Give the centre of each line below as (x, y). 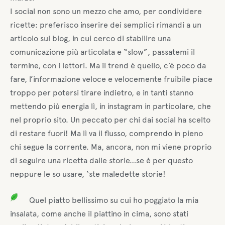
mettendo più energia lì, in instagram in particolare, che (110, 106)
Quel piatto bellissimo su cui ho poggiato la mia (114, 200)
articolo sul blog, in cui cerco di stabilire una (90, 38)
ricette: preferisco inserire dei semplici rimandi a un (106, 25)
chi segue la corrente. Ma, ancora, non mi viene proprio (111, 147)
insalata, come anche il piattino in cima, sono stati (99, 213)
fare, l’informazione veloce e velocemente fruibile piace (111, 79)
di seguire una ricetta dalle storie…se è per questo (101, 160)
